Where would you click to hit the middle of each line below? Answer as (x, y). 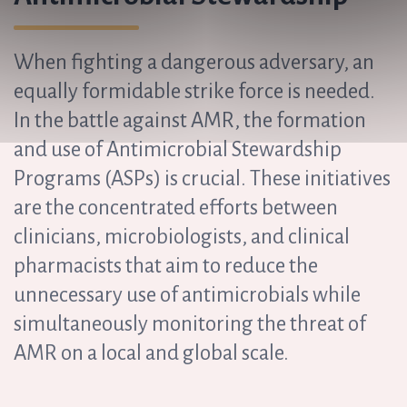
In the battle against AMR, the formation (190, 121)
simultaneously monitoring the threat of (190, 324)
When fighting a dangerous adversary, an (194, 63)
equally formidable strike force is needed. (194, 92)
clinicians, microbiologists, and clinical (182, 237)
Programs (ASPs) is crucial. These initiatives (202, 179)
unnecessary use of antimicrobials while (187, 295)
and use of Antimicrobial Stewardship (178, 150)
